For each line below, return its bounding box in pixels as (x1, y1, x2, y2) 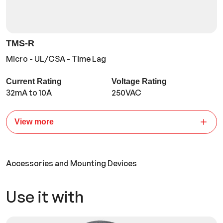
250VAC (111, 88, 141, 98)
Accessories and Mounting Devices (6, 158, 137, 169)
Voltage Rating (111, 77, 167, 86)
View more (14, 117, 54, 126)
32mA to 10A (6, 88, 52, 98)
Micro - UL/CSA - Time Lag (6, 54, 106, 64)
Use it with (6, 187, 84, 207)
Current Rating (6, 77, 62, 86)
